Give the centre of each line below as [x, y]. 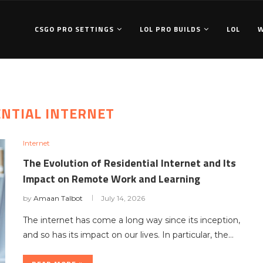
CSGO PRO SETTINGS [74, 29]
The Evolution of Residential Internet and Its [129, 163]
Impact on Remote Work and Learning [112, 179]
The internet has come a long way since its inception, [131, 220]
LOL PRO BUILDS [170, 29]
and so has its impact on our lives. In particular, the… [128, 235]
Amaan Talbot [58, 198]
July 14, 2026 [123, 198]
